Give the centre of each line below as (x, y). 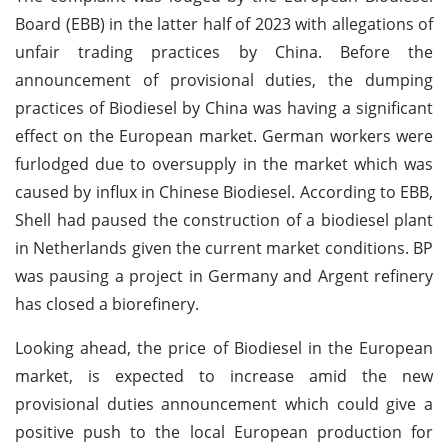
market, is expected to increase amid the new (224, 375)
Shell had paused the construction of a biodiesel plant (224, 219)
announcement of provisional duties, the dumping (224, 79)
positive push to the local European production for (224, 431)
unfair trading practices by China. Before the (224, 51)
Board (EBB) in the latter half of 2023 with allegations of (224, 23)
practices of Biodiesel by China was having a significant (224, 107)
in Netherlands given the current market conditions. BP (224, 247)
